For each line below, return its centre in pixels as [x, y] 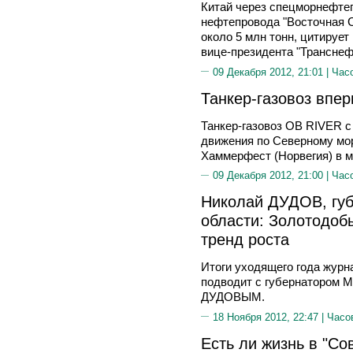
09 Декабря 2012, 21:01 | [272, 72]
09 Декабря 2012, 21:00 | [272, 175]
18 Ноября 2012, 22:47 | [270, 317]
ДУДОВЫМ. [233, 297]
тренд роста [245, 239]
